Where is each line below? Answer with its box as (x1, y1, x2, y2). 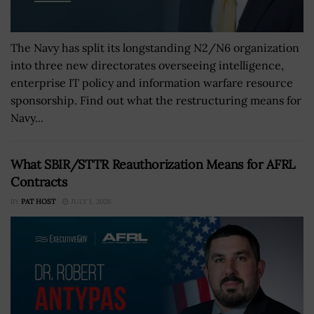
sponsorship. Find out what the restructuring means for (11, 93, 301, 108)
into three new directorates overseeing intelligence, (11, 58, 284, 73)
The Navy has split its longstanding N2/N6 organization (11, 41, 299, 55)
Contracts (11, 174, 67, 191)
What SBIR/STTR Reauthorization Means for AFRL (11, 156, 295, 173)
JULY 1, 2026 (69, 197, 111, 207)
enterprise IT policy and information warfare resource (11, 76, 293, 90)
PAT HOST (21, 197, 55, 207)
